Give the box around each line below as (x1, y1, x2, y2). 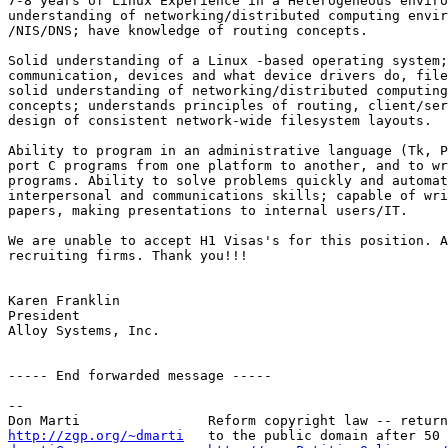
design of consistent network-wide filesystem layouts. (8, 113, 432, 129)
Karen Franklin (8, 293, 120, 309)
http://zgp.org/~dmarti (8, 428, 184, 444)
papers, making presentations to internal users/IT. (8, 203, 408, 219)
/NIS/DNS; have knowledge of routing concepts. (8, 23, 368, 39)
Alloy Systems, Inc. (8, 323, 160, 339)
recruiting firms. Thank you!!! (8, 248, 248, 264)
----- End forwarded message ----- (8, 368, 272, 384)
